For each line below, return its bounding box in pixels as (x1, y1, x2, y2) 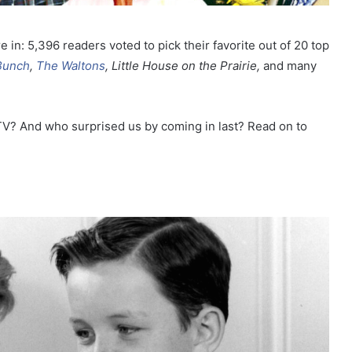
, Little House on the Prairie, (105, 58, 260, 74)
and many (260, 58, 317, 74)
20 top (291, 38, 329, 53)
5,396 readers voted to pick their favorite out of (27, 38, 291, 53)
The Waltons (36, 58, 105, 74)
